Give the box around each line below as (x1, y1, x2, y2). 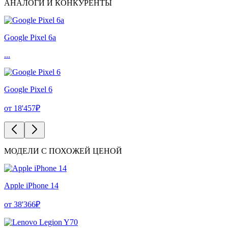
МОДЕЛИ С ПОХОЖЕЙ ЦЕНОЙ (4, 147, 122, 156)
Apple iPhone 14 (4, 181, 59, 190)
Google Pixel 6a (4, 33, 56, 42)
